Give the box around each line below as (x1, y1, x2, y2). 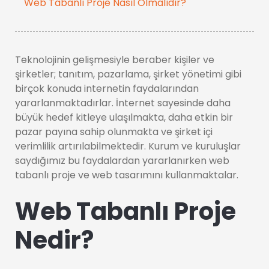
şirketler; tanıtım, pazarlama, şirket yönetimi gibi (15, 67, 241, 81)
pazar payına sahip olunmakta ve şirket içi (15, 125, 213, 139)
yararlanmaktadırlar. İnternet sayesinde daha (15, 96, 231, 110)
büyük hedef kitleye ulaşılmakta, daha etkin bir (15, 110, 233, 124)
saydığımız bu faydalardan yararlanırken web (15, 154, 229, 168)
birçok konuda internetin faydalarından (15, 82, 199, 95)
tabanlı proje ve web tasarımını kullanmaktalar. (15, 168, 238, 182)
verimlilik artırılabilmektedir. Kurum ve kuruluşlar (15, 139, 241, 153)
